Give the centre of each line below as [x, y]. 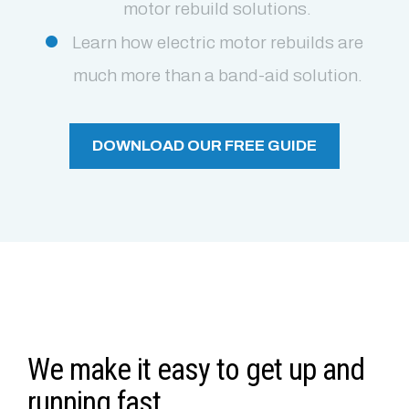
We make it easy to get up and [196, 370]
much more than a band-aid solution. [217, 75]
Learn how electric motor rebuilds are [217, 42]
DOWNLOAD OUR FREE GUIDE [204, 146]
